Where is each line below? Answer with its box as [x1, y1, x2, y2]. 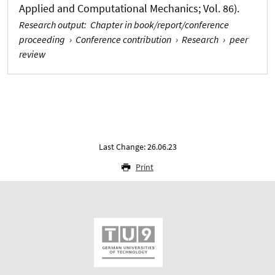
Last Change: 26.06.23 [98, 141, 177, 152]
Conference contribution [76, 33, 172, 45]
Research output [19, 18, 84, 31]
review [19, 47, 45, 60]
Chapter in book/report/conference [90, 18, 229, 31]
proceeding [19, 33, 65, 45]
